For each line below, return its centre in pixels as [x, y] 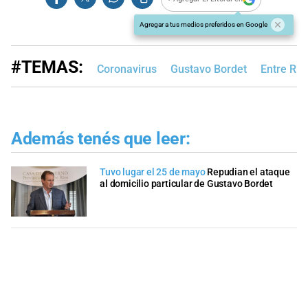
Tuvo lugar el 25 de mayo [153, 173]
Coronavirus [127, 69]
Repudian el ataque [249, 173]
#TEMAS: [47, 67]
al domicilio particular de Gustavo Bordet [186, 184]
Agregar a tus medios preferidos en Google [203, 24]
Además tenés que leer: [101, 138]
